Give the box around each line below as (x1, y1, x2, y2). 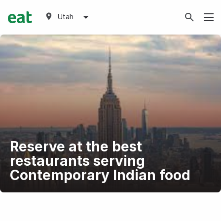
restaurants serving (9, 152, 145, 169)
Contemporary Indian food (9, 167, 190, 184)
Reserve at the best (9, 138, 142, 155)
